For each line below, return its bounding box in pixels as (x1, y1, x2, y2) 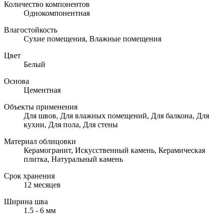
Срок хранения (4, 171, 55, 180)
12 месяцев (24, 180, 61, 189)
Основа (4, 76, 29, 85)
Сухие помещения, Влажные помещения (24, 34, 161, 43)
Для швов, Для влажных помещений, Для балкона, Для (24, 111, 209, 120)
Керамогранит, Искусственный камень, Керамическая (24, 146, 205, 154)
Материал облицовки (4, 137, 76, 146)
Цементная (24, 85, 61, 94)
